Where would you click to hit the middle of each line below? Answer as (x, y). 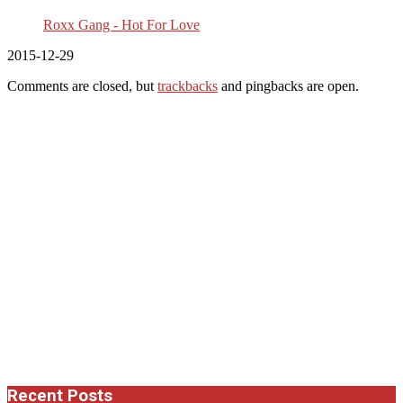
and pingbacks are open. (288, 85)
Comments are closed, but (82, 85)
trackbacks (188, 85)
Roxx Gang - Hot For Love (121, 24)
